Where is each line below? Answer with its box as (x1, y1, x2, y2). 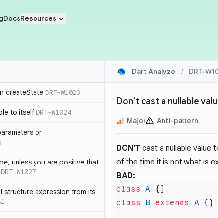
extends (150, 198, 189, 208)
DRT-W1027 (1, 167, 36, 176)
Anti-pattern (157, 116, 198, 125)
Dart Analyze (132, 67, 175, 76)
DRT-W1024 (36, 108, 71, 117)
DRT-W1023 (45, 88, 80, 97)
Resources (20, 14, 56, 23)
